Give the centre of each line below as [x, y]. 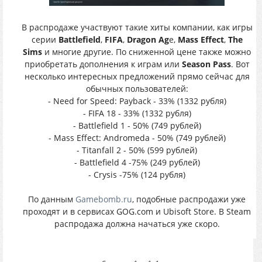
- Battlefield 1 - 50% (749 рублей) [137, 125]
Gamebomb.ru [104, 199]
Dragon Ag [148, 39]
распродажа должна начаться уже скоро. [137, 223]
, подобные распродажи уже [189, 199]
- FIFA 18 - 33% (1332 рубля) [137, 113]
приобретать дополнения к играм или [103, 64]
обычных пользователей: [137, 88]
